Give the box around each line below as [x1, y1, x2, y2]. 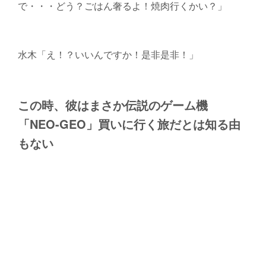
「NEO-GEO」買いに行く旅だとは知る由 [17, 115, 240, 133]
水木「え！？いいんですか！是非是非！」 [17, 47, 198, 61]
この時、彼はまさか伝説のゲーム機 [17, 96, 208, 114]
